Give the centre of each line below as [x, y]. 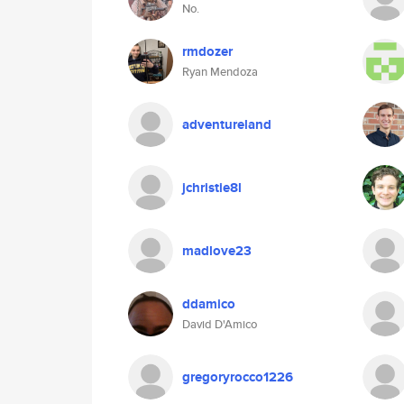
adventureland [227, 124]
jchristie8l [212, 188]
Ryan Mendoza [220, 72]
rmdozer [207, 51]
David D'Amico [220, 324]
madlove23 [217, 251]
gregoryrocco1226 [238, 377]
